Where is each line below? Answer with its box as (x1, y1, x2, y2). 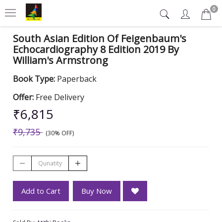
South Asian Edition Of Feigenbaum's (13, 32, 186, 45)
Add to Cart (21, 186, 60, 196)
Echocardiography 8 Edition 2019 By (13, 43, 179, 56)
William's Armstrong (13, 54, 108, 67)
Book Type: (13, 73, 57, 84)
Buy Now (81, 186, 112, 196)
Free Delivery (36, 92, 84, 103)
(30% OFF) (43, 129, 74, 137)
